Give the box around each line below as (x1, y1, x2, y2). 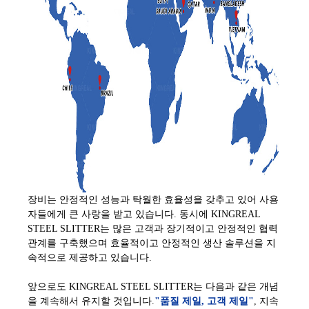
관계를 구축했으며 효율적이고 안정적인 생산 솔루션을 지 (28, 237, 276, 248)
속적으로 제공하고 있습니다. (28, 252, 152, 263)
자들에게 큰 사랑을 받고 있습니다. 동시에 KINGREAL (28, 208, 260, 219)
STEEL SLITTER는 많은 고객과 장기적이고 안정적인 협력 (28, 223, 278, 234)
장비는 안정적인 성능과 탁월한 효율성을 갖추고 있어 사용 (28, 194, 279, 205)
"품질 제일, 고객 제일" (154, 295, 254, 306)
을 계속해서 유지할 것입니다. (28, 295, 154, 306)
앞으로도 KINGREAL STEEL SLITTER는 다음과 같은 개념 (28, 281, 279, 292)
